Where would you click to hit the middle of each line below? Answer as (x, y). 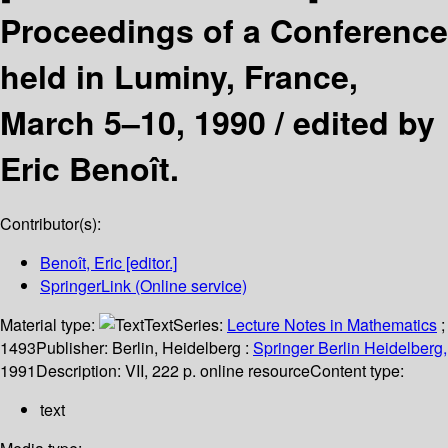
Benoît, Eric (81, 263)
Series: (200, 325)
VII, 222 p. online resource (217, 371)
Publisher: (74, 348)
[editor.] (149, 263)
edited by (364, 121)
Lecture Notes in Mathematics (332, 325)
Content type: (357, 371)
